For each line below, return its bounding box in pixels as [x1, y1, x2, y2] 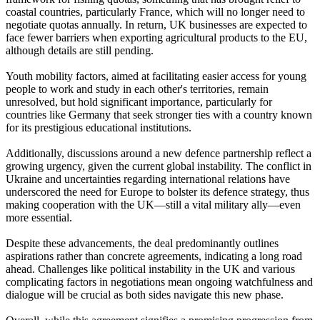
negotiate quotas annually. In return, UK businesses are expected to [6, 19, 307, 31]
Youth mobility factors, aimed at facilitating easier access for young [6, 70, 306, 83]
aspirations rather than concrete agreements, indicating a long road [6, 250, 302, 263]
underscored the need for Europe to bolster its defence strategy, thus [6, 186, 309, 199]
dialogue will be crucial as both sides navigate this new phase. [6, 289, 284, 301]
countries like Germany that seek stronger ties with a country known [6, 109, 312, 121]
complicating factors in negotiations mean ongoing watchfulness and [6, 276, 313, 289]
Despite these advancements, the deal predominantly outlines [6, 237, 279, 250]
